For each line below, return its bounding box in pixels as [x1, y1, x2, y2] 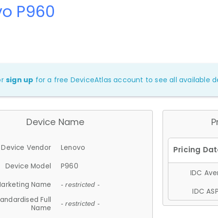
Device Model [5, 161, 51, 171]
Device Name [26, 115, 85, 128]
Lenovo [61, 143, 86, 152]
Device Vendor [1, 143, 51, 152]
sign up [6, 74, 34, 85]
